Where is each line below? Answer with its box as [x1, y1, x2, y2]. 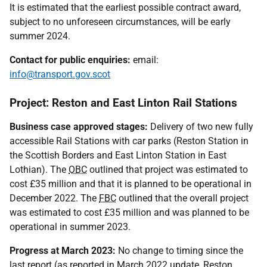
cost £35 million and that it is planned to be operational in [10, 178, 252, 190]
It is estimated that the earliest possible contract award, [10, 2, 241, 13]
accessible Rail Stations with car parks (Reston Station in [10, 135, 249, 147]
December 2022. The [10, 193, 99, 204]
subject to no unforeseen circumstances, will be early [10, 16, 231, 27]
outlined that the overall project [116, 193, 249, 204]
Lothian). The [10, 164, 69, 175]
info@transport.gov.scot [10, 69, 110, 80]
